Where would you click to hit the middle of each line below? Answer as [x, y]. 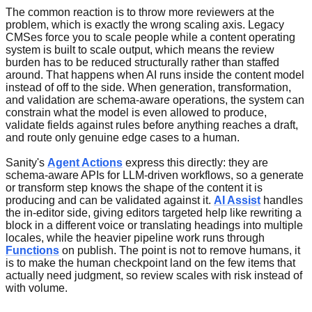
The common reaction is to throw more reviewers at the [140, 13]
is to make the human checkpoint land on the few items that [150, 263]
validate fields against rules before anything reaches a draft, [152, 125]
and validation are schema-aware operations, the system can [155, 100]
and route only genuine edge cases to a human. [123, 138]
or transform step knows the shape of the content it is [134, 188]
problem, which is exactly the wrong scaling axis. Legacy [145, 25]
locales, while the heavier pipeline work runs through [135, 238]
